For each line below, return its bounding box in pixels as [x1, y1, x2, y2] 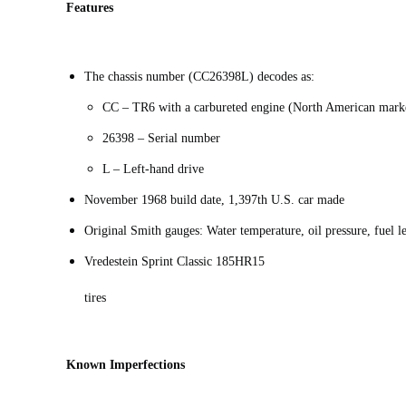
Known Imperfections [66, 358, 185, 372]
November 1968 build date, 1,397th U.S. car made [84, 193, 348, 208]
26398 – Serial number [102, 131, 224, 146]
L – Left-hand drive [102, 162, 211, 177]
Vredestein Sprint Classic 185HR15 [84, 255, 265, 269]
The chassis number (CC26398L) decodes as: [84, 70, 318, 84]
